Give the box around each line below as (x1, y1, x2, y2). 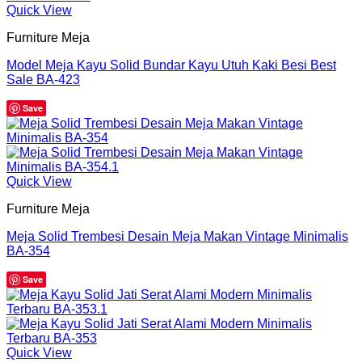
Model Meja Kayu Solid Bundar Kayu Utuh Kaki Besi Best (6, 58, 336, 72)
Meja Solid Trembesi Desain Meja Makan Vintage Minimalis (6, 229, 348, 243)
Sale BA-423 (6, 73, 80, 86)
